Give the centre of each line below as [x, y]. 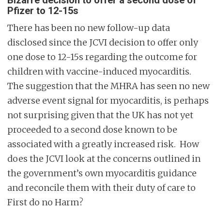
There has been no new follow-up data [89, 28]
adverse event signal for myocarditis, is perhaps [108, 101]
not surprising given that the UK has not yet [100, 115]
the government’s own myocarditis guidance [102, 173]
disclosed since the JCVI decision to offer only [103, 43]
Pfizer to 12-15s [43, 11]
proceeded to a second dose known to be [92, 130]
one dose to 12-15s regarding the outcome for [102, 57]
